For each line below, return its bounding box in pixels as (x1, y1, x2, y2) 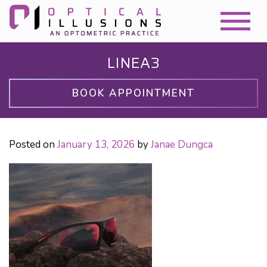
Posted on (9, 138, 57, 151)
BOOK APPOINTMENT (72, 86, 195, 100)
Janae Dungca (151, 138, 213, 151)
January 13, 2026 (57, 138, 135, 151)
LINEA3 (107, 51, 160, 74)
